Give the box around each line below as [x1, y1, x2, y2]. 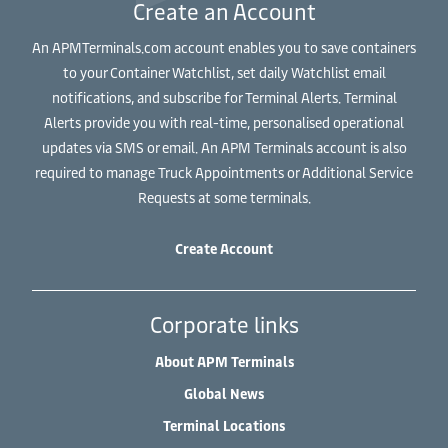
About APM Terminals [154, 352, 294, 371]
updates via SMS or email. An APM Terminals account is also [41, 138, 407, 157]
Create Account [175, 239, 273, 258]
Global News [184, 384, 264, 403]
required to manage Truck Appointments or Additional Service [35, 163, 413, 182]
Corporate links [149, 309, 299, 339]
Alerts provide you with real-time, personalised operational [44, 113, 404, 132]
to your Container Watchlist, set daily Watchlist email [62, 63, 386, 82]
